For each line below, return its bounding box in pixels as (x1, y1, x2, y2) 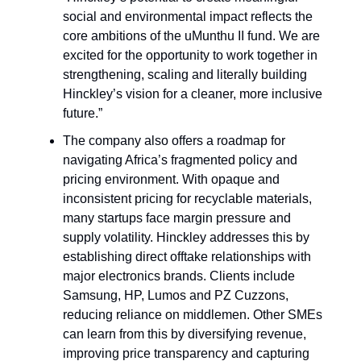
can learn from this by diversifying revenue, (63, 327, 306, 342)
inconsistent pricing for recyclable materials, (63, 192, 312, 206)
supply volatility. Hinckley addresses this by (63, 230, 309, 245)
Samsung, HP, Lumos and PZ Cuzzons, (63, 288, 288, 303)
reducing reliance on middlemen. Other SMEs (63, 308, 322, 322)
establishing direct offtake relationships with (63, 250, 311, 264)
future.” (63, 106, 102, 121)
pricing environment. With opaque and (63, 172, 280, 187)
